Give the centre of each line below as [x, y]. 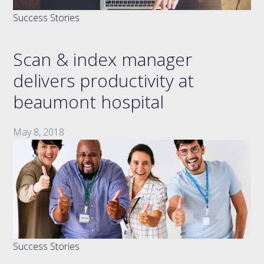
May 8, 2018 [39, 132]
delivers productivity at [104, 81]
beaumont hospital [89, 102]
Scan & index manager [103, 60]
